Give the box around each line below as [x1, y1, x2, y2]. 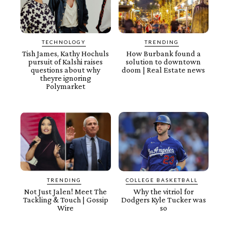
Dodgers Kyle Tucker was [121, 195, 206, 204]
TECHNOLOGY [42, 38, 86, 45]
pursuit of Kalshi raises [28, 57, 103, 66]
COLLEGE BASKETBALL [126, 177, 198, 184]
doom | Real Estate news [122, 65, 205, 74]
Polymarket [45, 81, 85, 90]
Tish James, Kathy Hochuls [22, 49, 109, 58]
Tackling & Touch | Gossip [22, 195, 108, 204]
